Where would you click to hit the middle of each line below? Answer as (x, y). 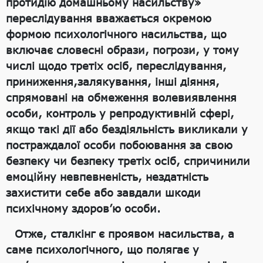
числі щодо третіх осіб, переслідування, (116, 66)
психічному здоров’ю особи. (83, 209)
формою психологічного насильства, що (116, 34)
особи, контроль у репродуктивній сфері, (120, 114)
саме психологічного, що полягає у (102, 250)
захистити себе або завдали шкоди (103, 193)
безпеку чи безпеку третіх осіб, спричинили (128, 161)
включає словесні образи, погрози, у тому (122, 50)
